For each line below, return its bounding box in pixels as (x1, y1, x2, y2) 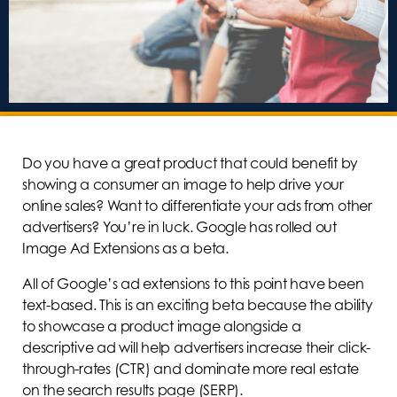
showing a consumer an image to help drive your (22, 175, 344, 193)
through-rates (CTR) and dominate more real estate (22, 359, 360, 378)
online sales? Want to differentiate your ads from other (22, 196, 372, 214)
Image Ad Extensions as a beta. (22, 238, 229, 257)
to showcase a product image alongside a (22, 316, 301, 335)
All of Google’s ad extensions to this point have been (22, 274, 364, 292)
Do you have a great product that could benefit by (22, 153, 359, 172)
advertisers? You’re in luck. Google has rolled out (22, 217, 338, 236)
